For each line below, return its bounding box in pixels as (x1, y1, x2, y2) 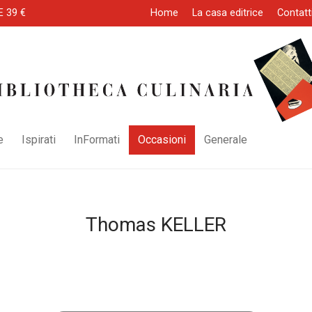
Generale (204, 132, 247, 146)
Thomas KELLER (86, 213, 226, 236)
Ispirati (22, 132, 56, 146)
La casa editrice (192, 7, 263, 19)
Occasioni (138, 132, 186, 146)
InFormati (74, 132, 120, 146)
